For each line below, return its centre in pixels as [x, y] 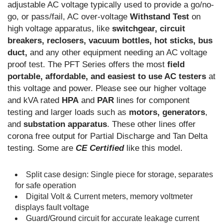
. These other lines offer [151, 124]
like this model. [153, 148]
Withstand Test [160, 17]
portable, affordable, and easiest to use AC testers [107, 76]
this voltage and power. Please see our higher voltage [107, 88]
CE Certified [100, 148]
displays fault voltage [52, 207]
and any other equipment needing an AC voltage [117, 53]
